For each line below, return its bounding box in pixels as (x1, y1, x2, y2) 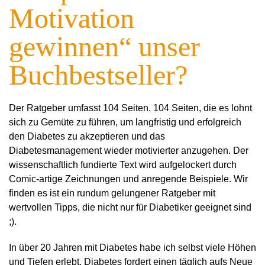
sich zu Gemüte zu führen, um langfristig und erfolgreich (9, 117, 241, 127)
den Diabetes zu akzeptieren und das (9, 131, 165, 141)
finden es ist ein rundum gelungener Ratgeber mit (9, 188, 215, 198)
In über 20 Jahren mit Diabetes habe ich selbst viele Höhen (9, 242, 256, 253)
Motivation (9, 2, 134, 34)
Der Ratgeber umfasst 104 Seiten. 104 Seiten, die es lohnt (9, 102, 252, 113)
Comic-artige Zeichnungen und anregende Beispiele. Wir (9, 173, 248, 184)
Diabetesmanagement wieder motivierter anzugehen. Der (9, 145, 248, 156)
